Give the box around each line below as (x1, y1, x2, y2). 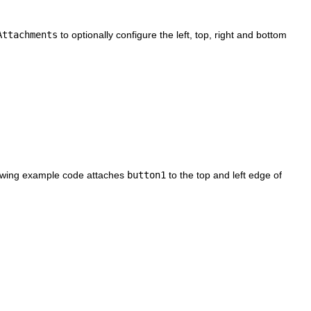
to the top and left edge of (166, 169, 282, 180)
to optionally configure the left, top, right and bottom (58, 28, 287, 40)
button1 (127, 169, 166, 180)
